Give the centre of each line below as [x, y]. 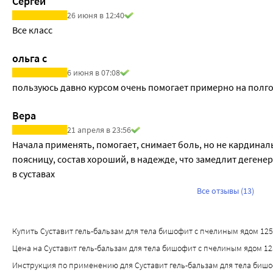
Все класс [33, 30]
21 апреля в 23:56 [99, 130]
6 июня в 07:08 [94, 72]
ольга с [30, 58]
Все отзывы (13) [225, 191]
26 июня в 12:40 [96, 15]
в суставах [34, 174]
